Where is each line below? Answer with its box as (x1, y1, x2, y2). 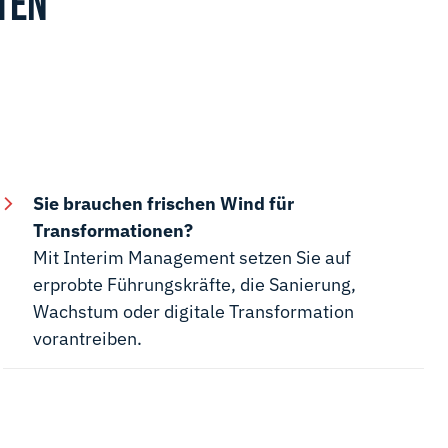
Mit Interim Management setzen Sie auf (32, 246, 351, 270)
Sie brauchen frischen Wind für (32, 192, 294, 216)
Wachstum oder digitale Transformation (32, 300, 354, 324)
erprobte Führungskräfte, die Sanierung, (32, 273, 356, 297)
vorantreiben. (32, 327, 142, 351)
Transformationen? (32, 219, 193, 243)
